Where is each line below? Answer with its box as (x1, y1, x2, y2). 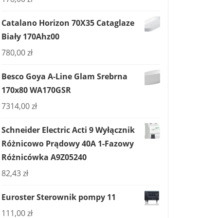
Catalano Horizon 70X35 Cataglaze (1, 18, 134, 28)
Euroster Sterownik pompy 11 (1, 192, 116, 202)
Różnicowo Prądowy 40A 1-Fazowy (1, 138, 134, 149)
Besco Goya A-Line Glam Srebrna (1, 71, 127, 82)
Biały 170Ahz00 (1, 31, 59, 42)
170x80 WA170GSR (1, 85, 71, 95)
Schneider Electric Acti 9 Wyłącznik (1, 125, 135, 135)
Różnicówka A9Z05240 (1, 152, 87, 163)
